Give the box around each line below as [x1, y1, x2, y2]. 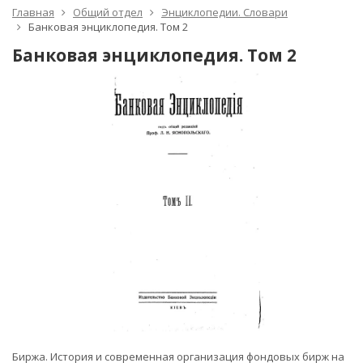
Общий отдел [73, 5, 143, 19]
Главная [12, 5, 54, 19]
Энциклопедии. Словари [161, 5, 288, 19]
